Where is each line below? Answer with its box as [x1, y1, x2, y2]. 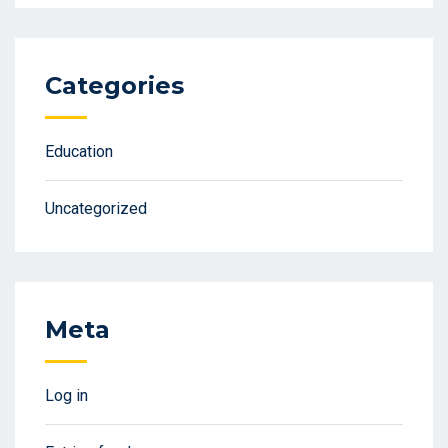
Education [45, 142, 113, 162]
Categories [45, 71, 184, 101]
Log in [45, 386, 88, 406]
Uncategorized [45, 199, 147, 219]
